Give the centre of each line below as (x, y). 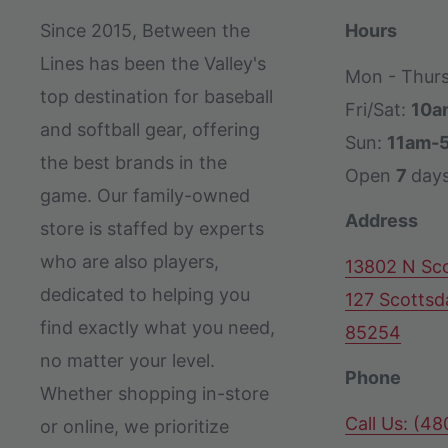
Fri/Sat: (378, 109)
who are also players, (129, 261)
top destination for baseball (156, 96)
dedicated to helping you (145, 294)
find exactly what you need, (157, 327)
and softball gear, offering (150, 129)
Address (381, 221)
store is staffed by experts (152, 228)
